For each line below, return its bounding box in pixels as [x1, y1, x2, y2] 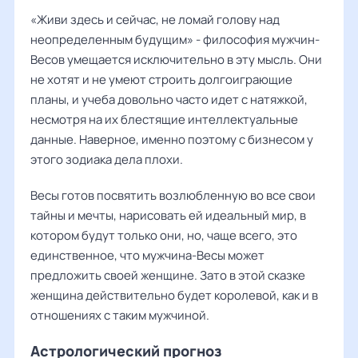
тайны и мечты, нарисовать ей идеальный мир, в [30, 207, 306, 224]
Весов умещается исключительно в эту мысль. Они [30, 51, 322, 68]
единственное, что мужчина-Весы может [30, 247, 265, 264]
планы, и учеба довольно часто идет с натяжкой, [30, 91, 308, 108]
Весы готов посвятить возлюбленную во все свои [30, 187, 316, 204]
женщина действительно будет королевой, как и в [30, 287, 318, 304]
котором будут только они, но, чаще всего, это [30, 227, 297, 244]
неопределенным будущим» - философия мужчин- [30, 31, 320, 48]
